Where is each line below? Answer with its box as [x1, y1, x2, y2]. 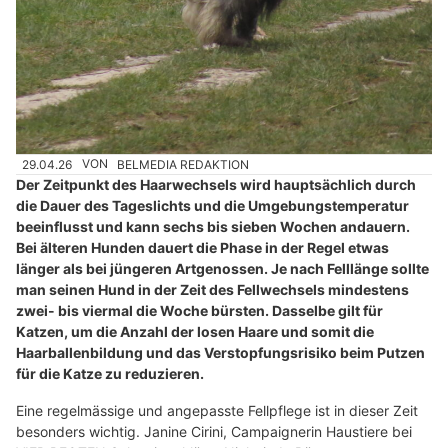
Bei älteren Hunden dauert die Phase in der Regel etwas [16, 239, 389, 257]
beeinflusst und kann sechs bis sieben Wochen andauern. [16, 218, 410, 236]
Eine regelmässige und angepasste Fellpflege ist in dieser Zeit [16, 402, 418, 420]
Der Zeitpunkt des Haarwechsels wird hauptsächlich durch [16, 176, 416, 194]
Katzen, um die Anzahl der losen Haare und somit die [16, 323, 374, 341]
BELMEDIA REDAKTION [117, 156, 250, 172]
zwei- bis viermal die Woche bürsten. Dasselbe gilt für [16, 302, 383, 320]
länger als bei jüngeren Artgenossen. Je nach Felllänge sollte [16, 260, 429, 278]
